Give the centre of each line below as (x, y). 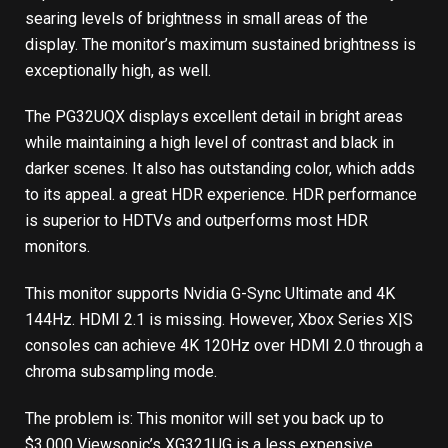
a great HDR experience (202, 195)
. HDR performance (351, 195)
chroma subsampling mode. (123, 372)
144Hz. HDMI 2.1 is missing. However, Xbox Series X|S (219, 320)
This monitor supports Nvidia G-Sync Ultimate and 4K (210, 294)
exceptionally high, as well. (120, 70)
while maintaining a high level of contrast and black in (209, 143)
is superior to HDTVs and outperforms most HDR (196, 221)
